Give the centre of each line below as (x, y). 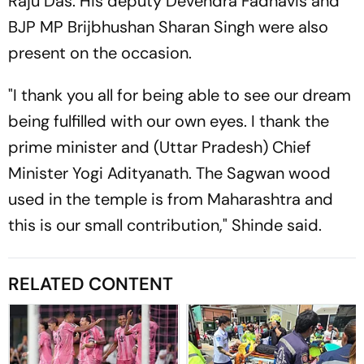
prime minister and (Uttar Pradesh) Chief (160, 147)
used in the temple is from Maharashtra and (171, 199)
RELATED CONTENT (91, 284)
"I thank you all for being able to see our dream (180, 95)
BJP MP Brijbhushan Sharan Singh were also (168, 26)
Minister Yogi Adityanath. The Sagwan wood (169, 173)
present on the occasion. (100, 52)
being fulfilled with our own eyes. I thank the (169, 121)
